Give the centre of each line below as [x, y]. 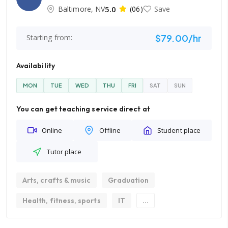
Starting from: [49, 37]
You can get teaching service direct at [83, 109]
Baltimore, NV [82, 9]
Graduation [129, 180]
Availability [36, 66]
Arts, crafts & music [57, 180]
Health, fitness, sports [62, 201]
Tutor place [64, 152]
